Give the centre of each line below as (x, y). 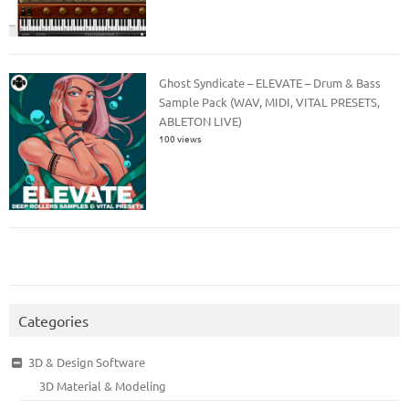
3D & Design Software (86, 362)
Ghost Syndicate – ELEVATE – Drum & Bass (270, 82)
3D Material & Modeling (103, 385)
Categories (53, 320)
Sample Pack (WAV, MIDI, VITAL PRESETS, (270, 101)
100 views (180, 138)
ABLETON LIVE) (201, 121)
